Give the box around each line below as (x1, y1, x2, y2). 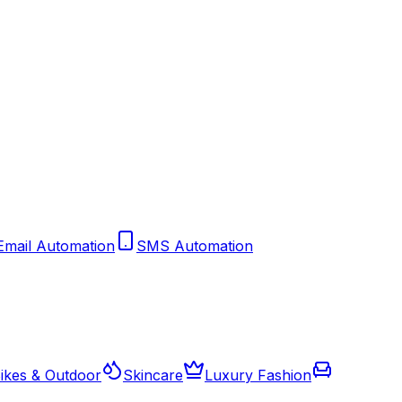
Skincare (123, 366, 183, 384)
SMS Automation (136, 237, 253, 255)
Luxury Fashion (205, 366, 311, 384)
